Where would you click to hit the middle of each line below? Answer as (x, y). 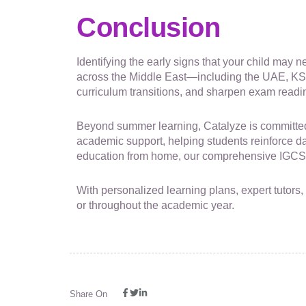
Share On (88, 294)
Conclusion (148, 27)
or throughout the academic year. (155, 205)
